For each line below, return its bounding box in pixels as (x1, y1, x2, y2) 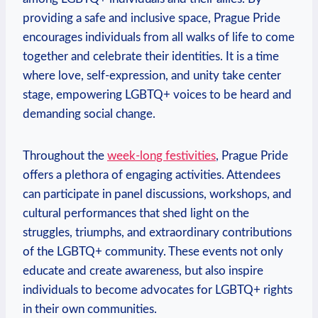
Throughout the (23, 149, 107, 162)
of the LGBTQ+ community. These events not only (23, 245, 283, 258)
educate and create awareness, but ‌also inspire (23, 264, 263, 277)
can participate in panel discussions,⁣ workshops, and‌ (23, 187, 292, 200)
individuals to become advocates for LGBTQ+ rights (23, 283, 292, 296)
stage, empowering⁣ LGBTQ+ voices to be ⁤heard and (23, 88, 292, 101)
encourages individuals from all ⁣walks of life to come (23, 31, 295, 43)
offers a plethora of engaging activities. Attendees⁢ (23, 168, 280, 181)
